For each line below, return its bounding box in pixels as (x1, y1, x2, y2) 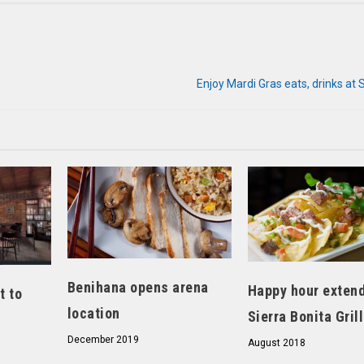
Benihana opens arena (67, 279, 209, 297)
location (67, 305, 120, 323)
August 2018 (247, 336, 305, 349)
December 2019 (67, 334, 139, 346)
